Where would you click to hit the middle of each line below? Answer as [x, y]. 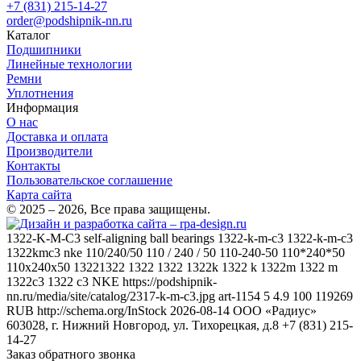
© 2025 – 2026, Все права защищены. [108, 209]
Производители [50, 151]
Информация [42, 107]
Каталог [29, 35]
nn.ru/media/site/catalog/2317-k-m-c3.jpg [111, 296]
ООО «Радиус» [275, 310]
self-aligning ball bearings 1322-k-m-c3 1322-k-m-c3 [218, 238]
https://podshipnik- [170, 281]
